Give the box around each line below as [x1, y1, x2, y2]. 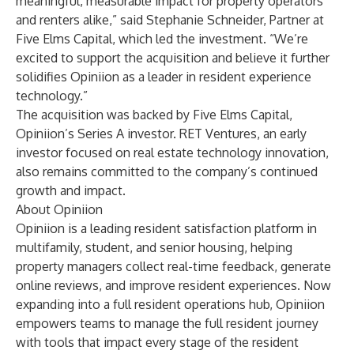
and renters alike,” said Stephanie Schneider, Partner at [16, 12, 324, 28]
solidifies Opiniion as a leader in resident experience [16, 69, 311, 85]
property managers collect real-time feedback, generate [16, 258, 331, 274]
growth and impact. [16, 183, 126, 198]
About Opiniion [16, 201, 103, 217]
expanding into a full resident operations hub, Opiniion [16, 296, 325, 312]
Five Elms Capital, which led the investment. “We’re [16, 31, 308, 47]
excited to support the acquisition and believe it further [16, 50, 330, 66]
